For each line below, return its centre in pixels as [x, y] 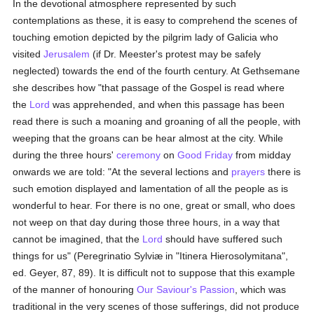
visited [28, 54]
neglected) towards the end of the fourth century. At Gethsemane [157, 71]
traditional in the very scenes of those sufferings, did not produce [156, 306]
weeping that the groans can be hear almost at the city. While [148, 138]
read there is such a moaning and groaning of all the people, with [157, 121]
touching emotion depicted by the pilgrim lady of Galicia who [146, 37]
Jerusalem [67, 54]
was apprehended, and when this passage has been [168, 104]
